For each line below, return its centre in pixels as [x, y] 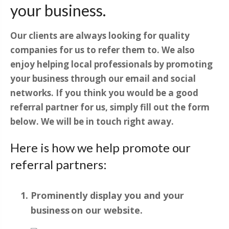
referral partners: [59, 165]
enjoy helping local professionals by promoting [111, 64]
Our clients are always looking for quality [100, 36]
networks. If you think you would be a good [104, 93]
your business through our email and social [103, 79]
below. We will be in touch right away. [92, 122]
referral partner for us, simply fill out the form [110, 107]
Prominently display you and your [107, 196]
